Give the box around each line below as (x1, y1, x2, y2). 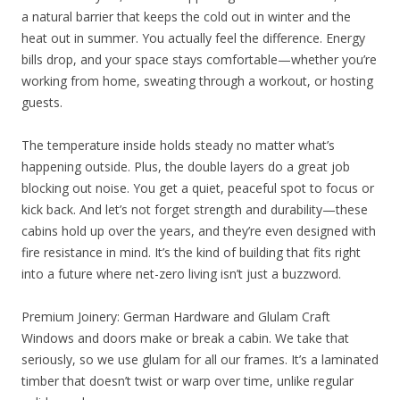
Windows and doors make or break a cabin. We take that (21, 329, 349, 346)
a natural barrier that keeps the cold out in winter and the (21, 7, 351, 25)
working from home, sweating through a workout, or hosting (21, 71, 373, 89)
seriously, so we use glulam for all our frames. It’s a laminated (21, 350, 379, 368)
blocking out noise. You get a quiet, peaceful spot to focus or (21, 179, 374, 196)
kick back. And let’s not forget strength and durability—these (21, 200, 368, 218)
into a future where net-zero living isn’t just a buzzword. (21, 264, 341, 282)
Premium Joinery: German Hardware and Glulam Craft (21, 307, 330, 325)
